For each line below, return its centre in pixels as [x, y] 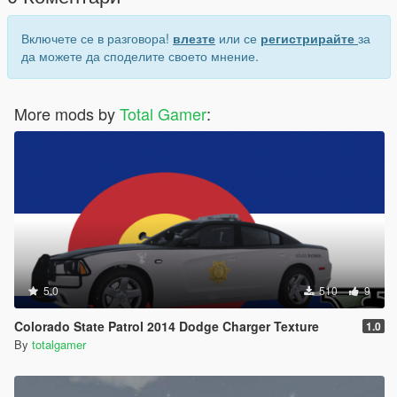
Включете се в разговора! [97, 39]
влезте [194, 39]
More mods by [67, 114]
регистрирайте [309, 39]
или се [238, 39]
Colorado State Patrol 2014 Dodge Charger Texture [167, 327]
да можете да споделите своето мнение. [140, 56]
